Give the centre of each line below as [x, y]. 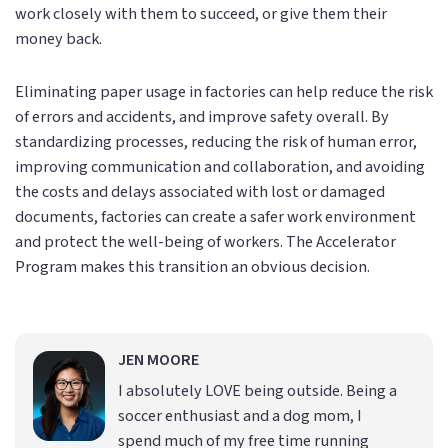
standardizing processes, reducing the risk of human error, [216, 142]
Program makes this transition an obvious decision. [192, 267]
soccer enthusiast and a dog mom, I [240, 416]
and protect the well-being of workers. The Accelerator [205, 242]
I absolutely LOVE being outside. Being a [258, 391]
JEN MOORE [159, 360]
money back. [58, 38]
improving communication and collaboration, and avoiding [220, 167]
